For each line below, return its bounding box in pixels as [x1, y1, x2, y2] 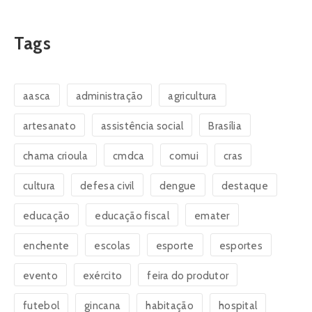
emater [194, 209, 230, 222]
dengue [159, 179, 196, 192]
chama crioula [23, 149, 88, 162]
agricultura [168, 89, 217, 102]
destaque [221, 179, 268, 192]
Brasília [208, 119, 242, 132]
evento [23, 269, 58, 282]
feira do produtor [147, 269, 229, 282]
